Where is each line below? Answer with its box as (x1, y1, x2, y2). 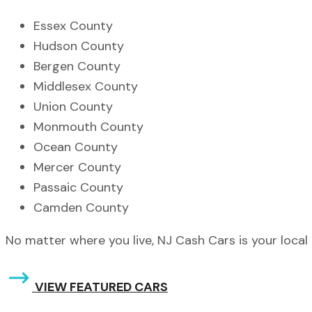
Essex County (33, 17, 113, 35)
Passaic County (33, 179, 123, 196)
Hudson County (33, 38, 124, 55)
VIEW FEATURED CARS (35, 279, 168, 296)
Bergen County (33, 58, 120, 75)
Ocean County (33, 139, 118, 156)
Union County (33, 98, 113, 116)
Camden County (33, 199, 129, 217)
